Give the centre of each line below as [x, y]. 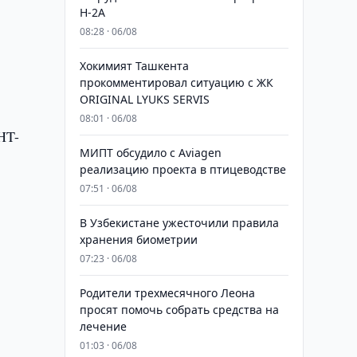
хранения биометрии [138, 239]
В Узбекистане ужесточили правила [179, 223]
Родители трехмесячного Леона [167, 293]
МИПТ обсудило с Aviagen [150, 153]
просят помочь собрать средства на [179, 310]
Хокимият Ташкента [134, 66]
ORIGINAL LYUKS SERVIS [144, 99]
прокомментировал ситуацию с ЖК [176, 82]
